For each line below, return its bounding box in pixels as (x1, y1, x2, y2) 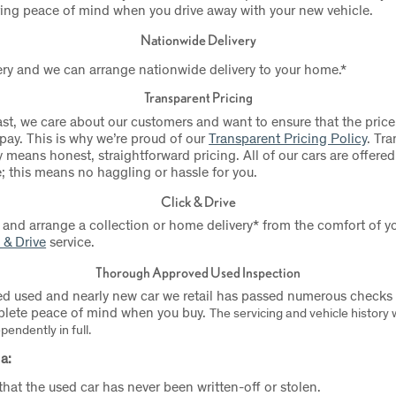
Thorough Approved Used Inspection (95, 263, 301, 281)
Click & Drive (160, 192, 236, 210)
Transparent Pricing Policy (209, 127, 368, 147)
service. (46, 232, 99, 251)
